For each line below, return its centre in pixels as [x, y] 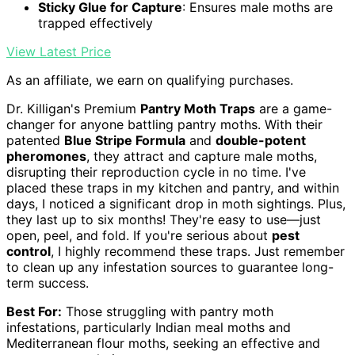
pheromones [46, 157]
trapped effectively [95, 23]
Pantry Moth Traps [198, 109]
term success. [48, 283]
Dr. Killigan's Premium [73, 109]
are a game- [294, 109]
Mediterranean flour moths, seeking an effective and [163, 344]
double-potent [261, 141]
